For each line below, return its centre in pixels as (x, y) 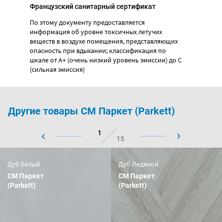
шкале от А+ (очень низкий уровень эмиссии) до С (106, 60)
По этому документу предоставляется (87, 22)
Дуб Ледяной (139, 164)
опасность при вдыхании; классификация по (98, 50)
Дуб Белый (24, 164)
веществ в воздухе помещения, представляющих (104, 41)
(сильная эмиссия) (57, 69)
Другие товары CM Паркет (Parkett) (91, 111)
